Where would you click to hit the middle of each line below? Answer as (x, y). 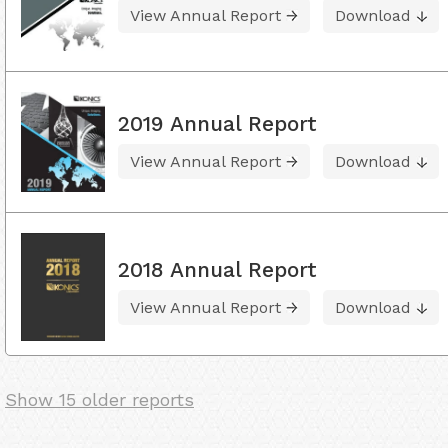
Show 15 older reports (99, 400)
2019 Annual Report (217, 124)
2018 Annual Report (217, 269)
